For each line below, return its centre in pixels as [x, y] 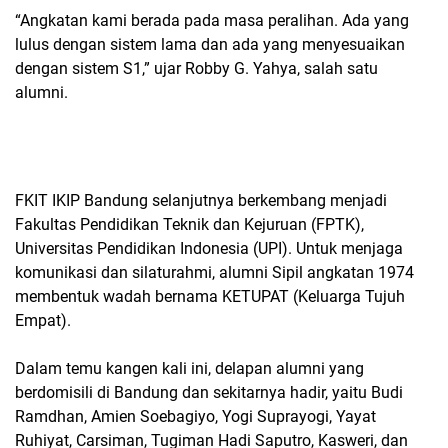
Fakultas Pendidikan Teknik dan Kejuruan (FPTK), [189, 224]
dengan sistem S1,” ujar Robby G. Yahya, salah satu [196, 68]
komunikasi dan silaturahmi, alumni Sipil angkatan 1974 [214, 272]
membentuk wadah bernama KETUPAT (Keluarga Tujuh [210, 296]
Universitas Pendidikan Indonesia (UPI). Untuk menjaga [209, 248]
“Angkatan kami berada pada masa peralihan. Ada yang [212, 20]
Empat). [43, 320]
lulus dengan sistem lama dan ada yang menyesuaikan [210, 44]
